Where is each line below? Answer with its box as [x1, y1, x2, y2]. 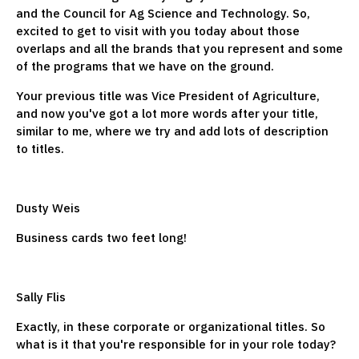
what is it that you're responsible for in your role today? [16, 336, 339, 352]
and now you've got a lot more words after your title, [16, 105, 318, 121]
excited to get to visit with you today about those [16, 22, 300, 38]
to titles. [16, 140, 67, 156]
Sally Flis [16, 288, 69, 305]
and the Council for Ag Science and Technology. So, [16, 5, 310, 21]
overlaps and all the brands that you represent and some [16, 40, 343, 56]
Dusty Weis [16, 200, 83, 216]
